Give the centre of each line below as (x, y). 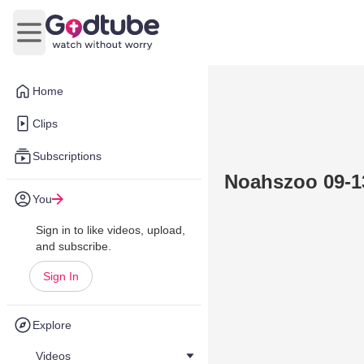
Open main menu (78, 41)
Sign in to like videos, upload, (110, 230)
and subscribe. (74, 246)
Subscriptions (67, 156)
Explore (52, 325)
